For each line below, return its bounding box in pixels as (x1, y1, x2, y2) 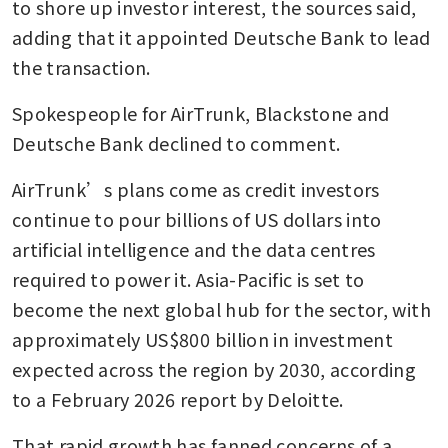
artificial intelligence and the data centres (12, 235, 376, 262)
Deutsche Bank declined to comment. (12, 129, 341, 156)
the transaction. (12, 53, 151, 80)
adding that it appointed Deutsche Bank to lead (12, 23, 431, 50)
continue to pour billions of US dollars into (12, 205, 382, 232)
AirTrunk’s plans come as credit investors (12, 175, 380, 202)
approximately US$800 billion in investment (12, 325, 394, 352)
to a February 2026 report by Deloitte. (12, 385, 349, 412)
